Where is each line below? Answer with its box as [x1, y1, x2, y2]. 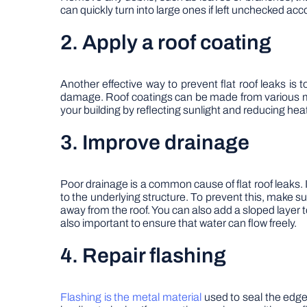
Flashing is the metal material [60, 291, 204, 303]
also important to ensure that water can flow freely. [60, 217, 297, 229]
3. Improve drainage [60, 132, 249, 153]
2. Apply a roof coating [60, 32, 271, 53]
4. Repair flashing [60, 245, 226, 267]
